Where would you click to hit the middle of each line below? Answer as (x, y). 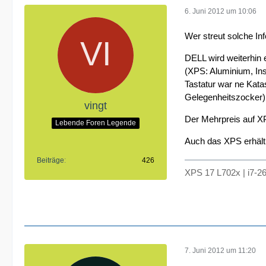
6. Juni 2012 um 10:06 (221, 11)
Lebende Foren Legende (96, 123)
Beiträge (50, 160)
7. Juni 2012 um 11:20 (220, 250)
